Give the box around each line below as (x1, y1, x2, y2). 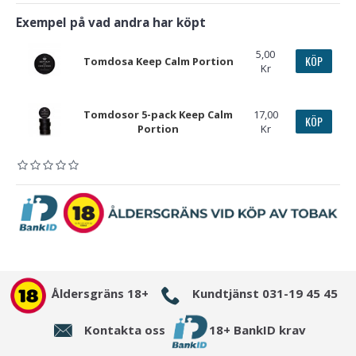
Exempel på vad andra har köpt (16, 14, 206, 30)
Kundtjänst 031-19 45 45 (192, 285, 338, 302)
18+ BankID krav (208, 321, 306, 338)
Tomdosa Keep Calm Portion (83, 54, 234, 68)
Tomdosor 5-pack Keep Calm (83, 107, 233, 122)
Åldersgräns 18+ (52, 285, 149, 302)
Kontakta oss (83, 321, 165, 338)
